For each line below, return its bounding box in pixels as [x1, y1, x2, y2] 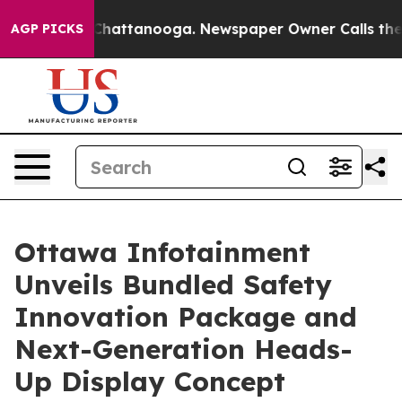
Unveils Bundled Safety [14, 267, 332, 301]
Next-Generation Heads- [14, 332, 353, 366]
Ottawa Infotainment [14, 235, 310, 269]
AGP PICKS [11, 21, 83, 37]
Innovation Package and [14, 300, 357, 334]
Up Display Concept [14, 364, 285, 398]
